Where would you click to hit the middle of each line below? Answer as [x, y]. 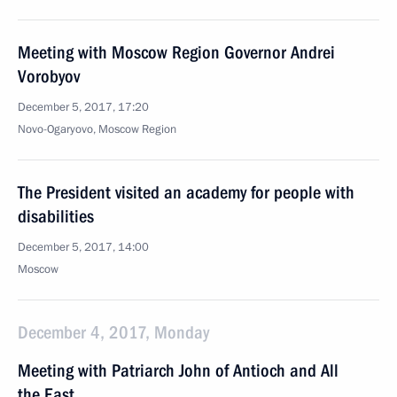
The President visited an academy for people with [186, 192]
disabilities [56, 216]
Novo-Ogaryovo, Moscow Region [97, 129]
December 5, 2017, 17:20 [83, 107]
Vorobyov [49, 76]
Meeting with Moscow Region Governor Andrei [176, 52]
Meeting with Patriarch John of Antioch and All [178, 370]
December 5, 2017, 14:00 [83, 247]
